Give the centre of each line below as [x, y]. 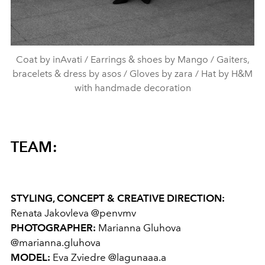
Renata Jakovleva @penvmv [73, 213]
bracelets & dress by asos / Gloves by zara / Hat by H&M [132, 73]
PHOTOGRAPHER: [53, 227]
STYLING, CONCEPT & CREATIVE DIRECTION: [118, 198]
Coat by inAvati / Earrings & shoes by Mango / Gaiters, [132, 59]
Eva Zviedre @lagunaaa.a [108, 257]
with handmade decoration [132, 88]
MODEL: [30, 257]
